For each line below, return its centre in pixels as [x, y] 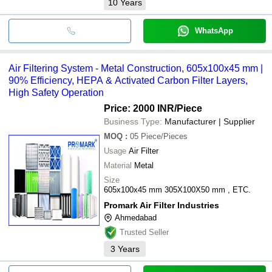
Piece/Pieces [164, 136]
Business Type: [133, 121]
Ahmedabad [136, 217]
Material [118, 165]
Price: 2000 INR [139, 108]
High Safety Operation [56, 92]
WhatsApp [214, 30]
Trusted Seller [144, 232]
